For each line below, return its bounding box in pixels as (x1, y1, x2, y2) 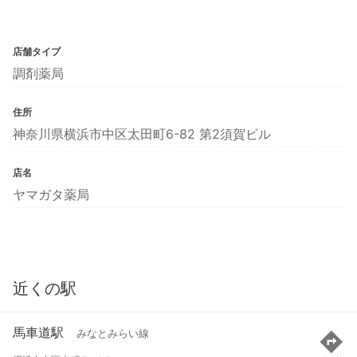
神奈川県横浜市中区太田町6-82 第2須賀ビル (13, 125, 271, 142)
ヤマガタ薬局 (13, 186, 89, 202)
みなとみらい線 (76, 328, 149, 340)
